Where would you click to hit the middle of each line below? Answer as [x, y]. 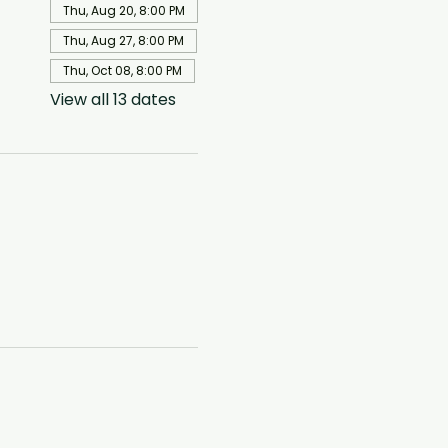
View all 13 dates [112, 99]
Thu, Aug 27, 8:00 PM [123, 40]
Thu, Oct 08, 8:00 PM [122, 70]
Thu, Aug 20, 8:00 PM [123, 10]
